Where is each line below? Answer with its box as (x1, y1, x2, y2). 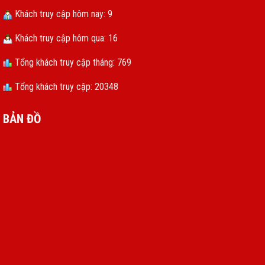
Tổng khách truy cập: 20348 (12, 81, 118, 93)
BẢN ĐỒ (3, 112, 41, 127)
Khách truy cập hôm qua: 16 (12, 33, 118, 44)
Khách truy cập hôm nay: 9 (12, 8, 112, 20)
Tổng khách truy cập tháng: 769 (12, 57, 131, 69)
